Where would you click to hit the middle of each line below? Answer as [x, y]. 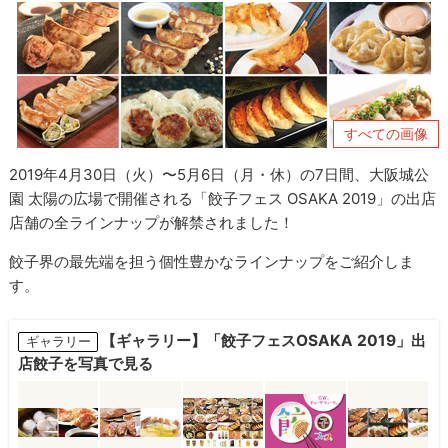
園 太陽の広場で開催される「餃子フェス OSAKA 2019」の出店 [223, 198]
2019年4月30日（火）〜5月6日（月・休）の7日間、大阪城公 [219, 174]
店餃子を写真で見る [85, 363]
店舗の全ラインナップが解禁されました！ [152, 222]
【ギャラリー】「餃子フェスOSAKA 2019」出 [264, 340]
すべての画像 [385, 133]
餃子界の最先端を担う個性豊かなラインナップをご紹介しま [212, 261]
